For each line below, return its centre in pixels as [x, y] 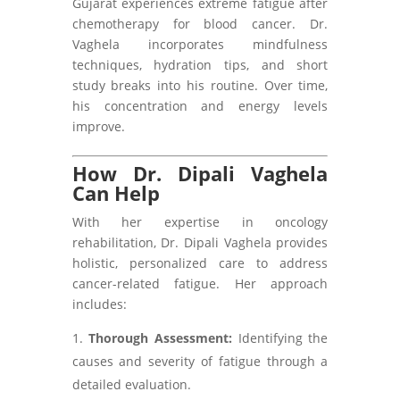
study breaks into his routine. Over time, [200, 85]
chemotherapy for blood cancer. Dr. [200, 24]
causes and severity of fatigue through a [200, 361]
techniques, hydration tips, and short [200, 65]
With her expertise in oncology [200, 222]
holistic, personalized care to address [200, 263]
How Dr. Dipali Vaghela [200, 173]
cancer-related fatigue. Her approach [200, 283]
